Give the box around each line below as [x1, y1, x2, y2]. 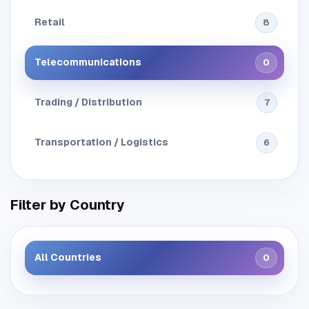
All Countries [34, 251, 101, 264]
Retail [34, 16, 65, 29]
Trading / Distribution [34, 96, 142, 109]
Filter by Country [10, 195, 125, 214]
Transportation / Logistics [34, 136, 168, 149]
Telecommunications [34, 56, 141, 69]
